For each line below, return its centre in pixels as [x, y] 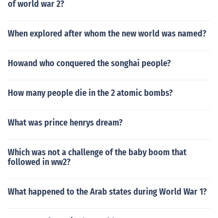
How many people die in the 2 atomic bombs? [90, 93]
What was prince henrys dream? [65, 123]
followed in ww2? [39, 162]
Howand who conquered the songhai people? [89, 63]
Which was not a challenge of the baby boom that [97, 152]
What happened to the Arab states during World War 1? [107, 192]
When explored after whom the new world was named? [107, 34]
